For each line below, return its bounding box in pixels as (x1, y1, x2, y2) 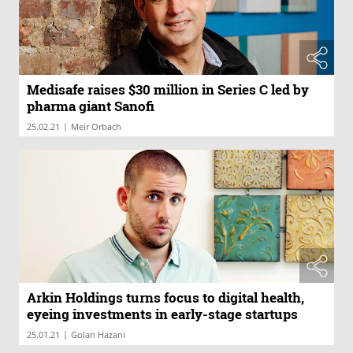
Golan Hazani (71, 329, 125, 341)
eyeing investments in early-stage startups (27, 305, 298, 324)
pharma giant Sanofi (27, 96, 154, 115)
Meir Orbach (71, 120, 121, 132)
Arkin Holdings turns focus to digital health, (27, 288, 304, 307)
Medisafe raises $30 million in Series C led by (27, 80, 309, 98)
